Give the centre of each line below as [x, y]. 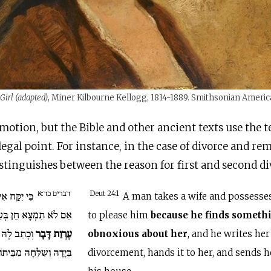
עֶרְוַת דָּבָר [54, 233]
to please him [119, 215]
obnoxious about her [138, 234]
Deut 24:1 [106, 194]
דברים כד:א [54, 193]
